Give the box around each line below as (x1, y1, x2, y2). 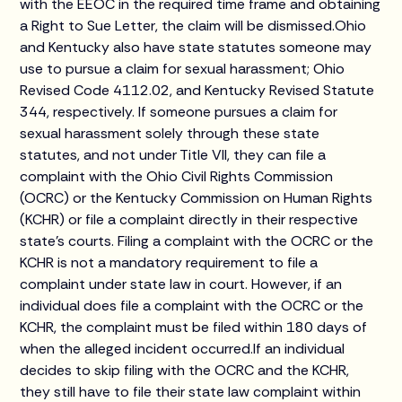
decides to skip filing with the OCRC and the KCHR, (20, 361, 350, 380)
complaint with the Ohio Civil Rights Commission (20, 167, 334, 186)
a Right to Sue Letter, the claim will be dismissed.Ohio (20, 16, 367, 35)
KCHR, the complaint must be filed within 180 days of (20, 318, 368, 336)
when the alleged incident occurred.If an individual (20, 339, 345, 358)
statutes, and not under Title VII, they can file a (20, 145, 327, 164)
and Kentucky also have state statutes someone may (20, 38, 372, 57)
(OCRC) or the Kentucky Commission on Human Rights (20, 188, 373, 207)
